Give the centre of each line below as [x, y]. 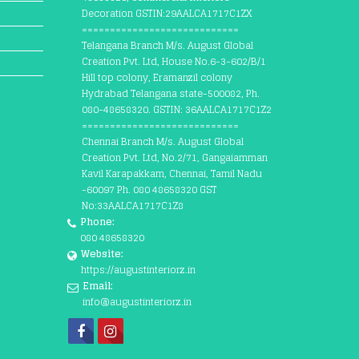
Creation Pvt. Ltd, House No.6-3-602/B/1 [173, 61]
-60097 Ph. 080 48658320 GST [149, 190]
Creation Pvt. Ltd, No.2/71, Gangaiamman [174, 157]
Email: [97, 286]
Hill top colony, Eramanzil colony [157, 77]
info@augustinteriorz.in [137, 302]
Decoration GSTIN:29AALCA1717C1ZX [167, 13]
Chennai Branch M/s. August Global [162, 141]
